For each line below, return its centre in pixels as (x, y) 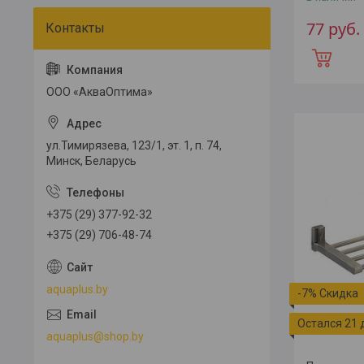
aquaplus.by (77, 289)
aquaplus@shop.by (95, 336)
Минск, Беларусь (91, 161)
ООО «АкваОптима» (100, 92)
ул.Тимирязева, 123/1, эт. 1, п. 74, (134, 145)
